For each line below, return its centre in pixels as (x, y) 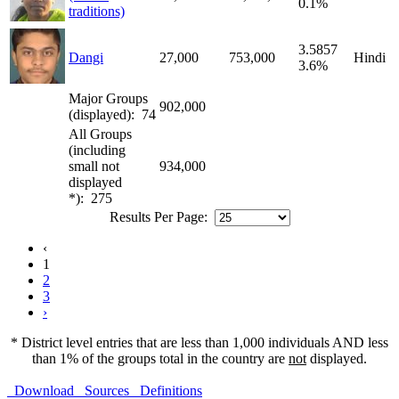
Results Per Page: (160, 216)
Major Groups (108, 98)
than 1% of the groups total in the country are (160, 358)
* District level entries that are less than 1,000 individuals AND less (199, 342)
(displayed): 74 (112, 114)
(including (97, 150)
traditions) (97, 11)
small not (94, 166)
